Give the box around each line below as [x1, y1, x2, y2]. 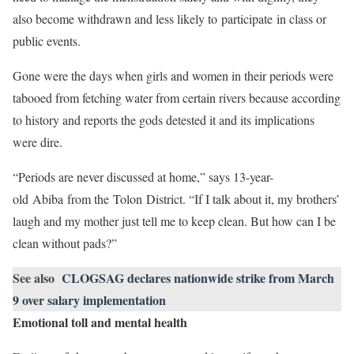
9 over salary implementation [13, 291, 166, 309]
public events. [13, 32, 85, 49]
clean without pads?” [13, 235, 121, 251]
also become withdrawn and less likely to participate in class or [13, 10, 326, 27]
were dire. [13, 134, 66, 150]
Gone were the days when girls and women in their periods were [13, 67, 333, 84]
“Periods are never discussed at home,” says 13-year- [13, 168, 273, 185]
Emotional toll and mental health [13, 313, 191, 331]
